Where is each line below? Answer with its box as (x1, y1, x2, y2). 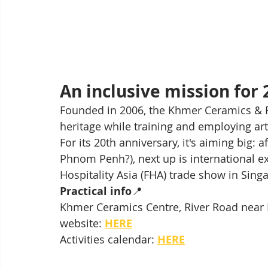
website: (60, 216, 105, 231)
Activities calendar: (60, 232, 157, 247)
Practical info (60, 184, 132, 199)
